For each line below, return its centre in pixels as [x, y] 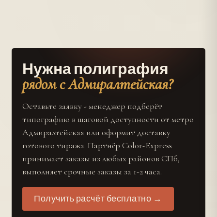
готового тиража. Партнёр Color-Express [97, 145]
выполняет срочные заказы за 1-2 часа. [92, 171]
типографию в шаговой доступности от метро [108, 119]
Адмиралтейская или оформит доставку [96, 132]
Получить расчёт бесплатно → [98, 199]
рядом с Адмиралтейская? [97, 84]
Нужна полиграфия [95, 70]
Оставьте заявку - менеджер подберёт [92, 106]
